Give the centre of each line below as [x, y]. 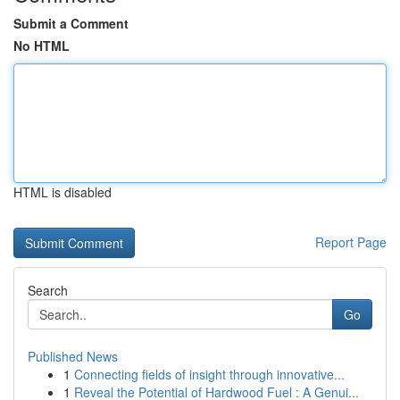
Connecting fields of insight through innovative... [209, 374]
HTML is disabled [62, 192]
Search [48, 290]
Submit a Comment [71, 23]
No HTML [42, 46]
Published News [73, 356]
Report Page [351, 242]
